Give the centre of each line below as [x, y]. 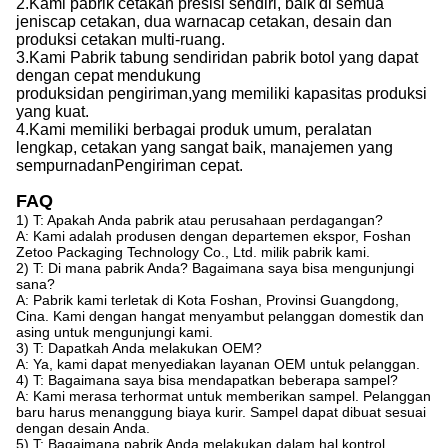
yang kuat [50, 111]
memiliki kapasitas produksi [329, 93]
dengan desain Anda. [83, 428]
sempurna [51, 165]
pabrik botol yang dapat [335, 57]
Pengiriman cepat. [178, 165]
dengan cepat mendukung [108, 75]
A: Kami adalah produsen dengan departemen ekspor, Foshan [213, 236]
